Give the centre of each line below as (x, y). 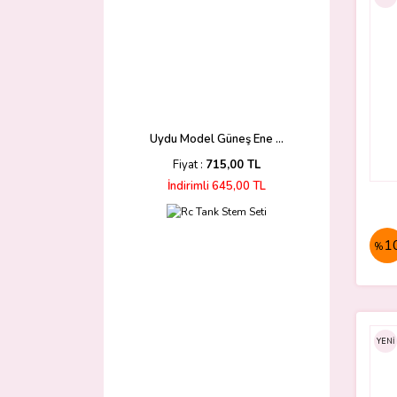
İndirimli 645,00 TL (217, 186)
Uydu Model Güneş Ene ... (217, 139)
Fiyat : (189, 165)
